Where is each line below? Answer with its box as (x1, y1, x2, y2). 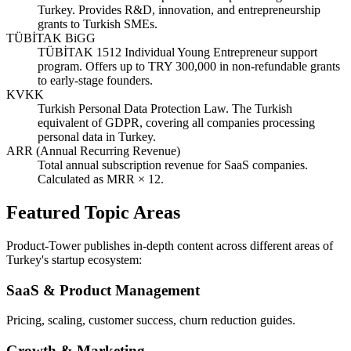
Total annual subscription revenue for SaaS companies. (38, 158, 308, 172)
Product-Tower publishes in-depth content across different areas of (6, 238, 333, 252)
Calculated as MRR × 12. (38, 172, 164, 186)
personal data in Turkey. (38, 130, 156, 143)
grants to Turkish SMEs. (38, 17, 157, 31)
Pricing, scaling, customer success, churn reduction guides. (6, 313, 295, 327)
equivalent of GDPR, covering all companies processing (38, 116, 315, 129)
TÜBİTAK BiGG (6, 31, 96, 45)
